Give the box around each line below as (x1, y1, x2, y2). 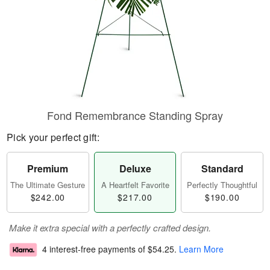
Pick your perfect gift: (7, 130, 99, 144)
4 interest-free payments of (42, 243, 148, 256)
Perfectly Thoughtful (187, 179, 258, 190)
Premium (27, 162, 69, 175)
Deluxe (119, 162, 151, 175)
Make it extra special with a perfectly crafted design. (9, 221, 211, 234)
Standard (201, 162, 243, 175)
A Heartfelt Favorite (101, 179, 169, 190)
